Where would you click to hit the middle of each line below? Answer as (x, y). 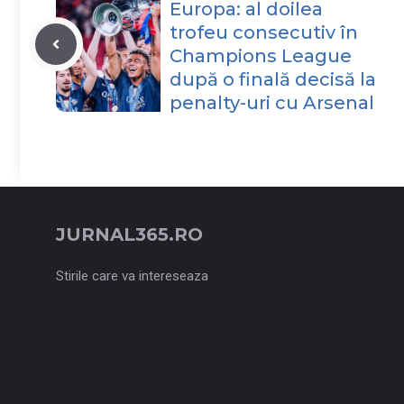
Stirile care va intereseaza (132, 276)
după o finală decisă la (273, 80)
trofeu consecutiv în (264, 33)
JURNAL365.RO (129, 235)
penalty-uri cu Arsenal (272, 103)
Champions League (261, 56)
